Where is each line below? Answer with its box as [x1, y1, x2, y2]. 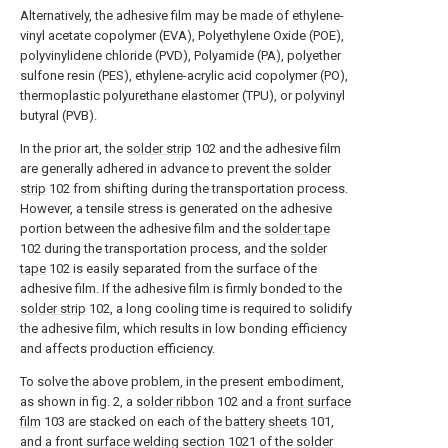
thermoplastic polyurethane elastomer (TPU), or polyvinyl [20, 88, 345, 104]
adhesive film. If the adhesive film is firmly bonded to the [20, 281, 342, 297]
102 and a [214, 394, 276, 410]
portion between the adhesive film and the [20, 221, 264, 237]
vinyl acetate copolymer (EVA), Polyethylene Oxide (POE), [20, 28, 344, 44]
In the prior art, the [20, 141, 126, 157]
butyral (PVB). [20, 108, 97, 124]
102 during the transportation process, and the [20, 241, 290, 257]
